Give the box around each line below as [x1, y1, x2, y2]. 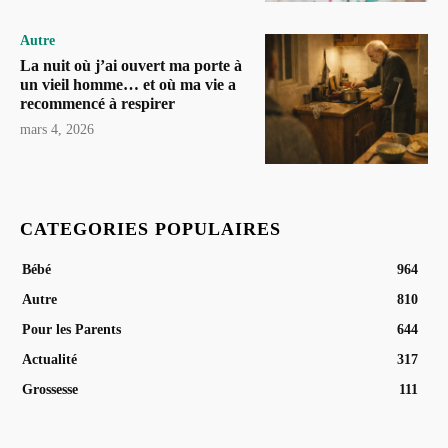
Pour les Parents [22, 322, 121, 338]
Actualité [22, 352, 77, 368]
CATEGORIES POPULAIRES [20, 219, 281, 240]
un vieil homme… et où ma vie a [20, 75, 236, 93]
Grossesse [22, 382, 78, 398]
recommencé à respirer [20, 94, 175, 112]
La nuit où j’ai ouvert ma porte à [20, 56, 242, 74]
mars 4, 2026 [20, 121, 94, 137]
